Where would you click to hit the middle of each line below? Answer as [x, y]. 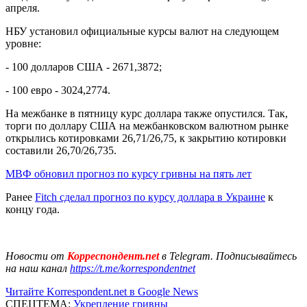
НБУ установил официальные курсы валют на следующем [142, 31]
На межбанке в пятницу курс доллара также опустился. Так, [147, 113]
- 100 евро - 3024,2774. [58, 90]
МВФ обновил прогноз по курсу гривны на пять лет [128, 173]
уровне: [23, 43]
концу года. [33, 209]
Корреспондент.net [113, 256]
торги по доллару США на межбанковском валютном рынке [147, 125]
